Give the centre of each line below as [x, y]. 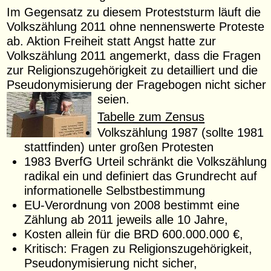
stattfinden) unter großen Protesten [119, 146]
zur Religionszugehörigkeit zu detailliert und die [132, 70]
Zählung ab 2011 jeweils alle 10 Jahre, [126, 219]
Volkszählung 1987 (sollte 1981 [181, 132]
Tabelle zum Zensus [151, 116]
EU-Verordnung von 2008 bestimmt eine [132, 204]
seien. [114, 99]
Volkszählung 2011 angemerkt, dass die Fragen [134, 56]
